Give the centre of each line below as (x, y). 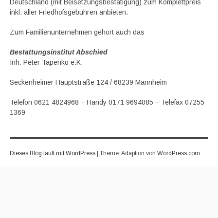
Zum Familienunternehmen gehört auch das (77, 32)
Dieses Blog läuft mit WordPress (53, 153)
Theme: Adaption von (128, 153)
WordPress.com (179, 153)
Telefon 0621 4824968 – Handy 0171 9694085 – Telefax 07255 (107, 102)
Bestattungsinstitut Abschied (59, 52)
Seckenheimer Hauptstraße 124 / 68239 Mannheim (88, 82)
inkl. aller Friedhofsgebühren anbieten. (69, 12)
